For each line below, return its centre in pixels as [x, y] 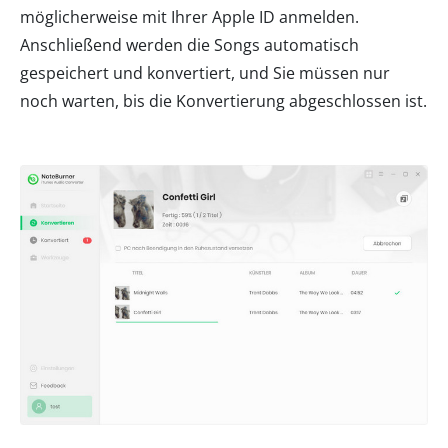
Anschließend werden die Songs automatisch [189, 44]
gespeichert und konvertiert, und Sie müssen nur [205, 72]
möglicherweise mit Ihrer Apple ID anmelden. [189, 16]
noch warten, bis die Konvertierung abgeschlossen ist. [223, 100]
